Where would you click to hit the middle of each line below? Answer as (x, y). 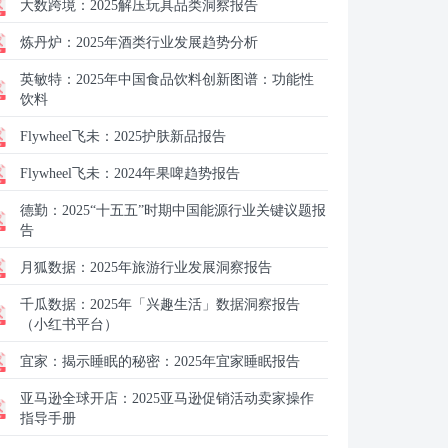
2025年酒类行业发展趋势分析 (167, 42)
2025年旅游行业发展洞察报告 (181, 267)
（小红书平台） (69, 324)
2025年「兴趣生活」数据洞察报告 (195, 304)
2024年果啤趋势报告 (177, 173)
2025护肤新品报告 (170, 136)
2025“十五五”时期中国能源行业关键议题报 (194, 210)
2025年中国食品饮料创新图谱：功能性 (195, 79)
